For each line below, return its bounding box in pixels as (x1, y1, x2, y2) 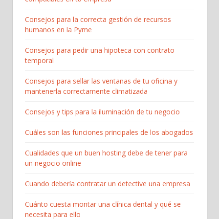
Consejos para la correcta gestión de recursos (25, 14, 171, 24)
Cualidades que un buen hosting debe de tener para (25, 148, 188, 157)
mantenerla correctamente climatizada (25, 86, 148, 96)
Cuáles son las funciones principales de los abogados (25, 127, 193, 137)
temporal (25, 55, 54, 65)
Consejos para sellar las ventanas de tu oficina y (25, 76, 177, 86)
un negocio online (25, 158, 81, 168)
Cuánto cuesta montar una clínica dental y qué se (25, 199, 181, 209)
